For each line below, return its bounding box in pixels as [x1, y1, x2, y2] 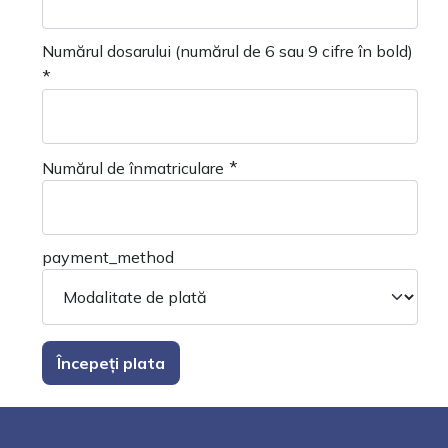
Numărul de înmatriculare [42, 157, 224, 178]
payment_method [42, 246, 174, 267]
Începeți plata [57, 352, 165, 373]
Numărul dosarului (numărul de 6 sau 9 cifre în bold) [42, 40, 413, 61]
